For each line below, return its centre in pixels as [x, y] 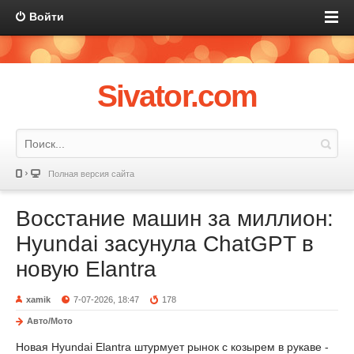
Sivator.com [177, 96]
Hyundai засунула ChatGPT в [165, 244]
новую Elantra [86, 269]
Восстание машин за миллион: [175, 218]
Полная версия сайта [91, 174]
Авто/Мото [50, 321]
